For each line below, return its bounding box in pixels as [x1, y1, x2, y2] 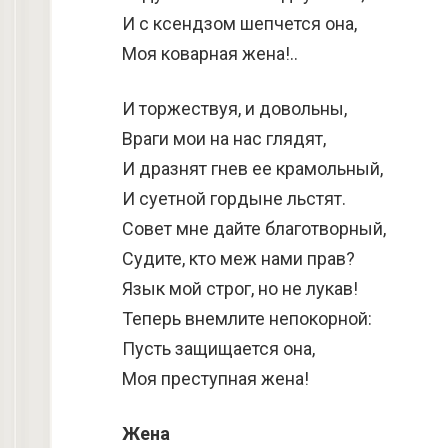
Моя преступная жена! [122, 368, 309, 389]
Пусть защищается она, [122, 338, 315, 359]
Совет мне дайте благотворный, [122, 218, 386, 239]
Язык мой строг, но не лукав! [122, 278, 358, 299]
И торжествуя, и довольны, [122, 98, 347, 119]
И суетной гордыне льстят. [122, 188, 346, 209]
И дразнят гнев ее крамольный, [122, 158, 383, 179]
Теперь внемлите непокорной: [122, 308, 372, 329]
